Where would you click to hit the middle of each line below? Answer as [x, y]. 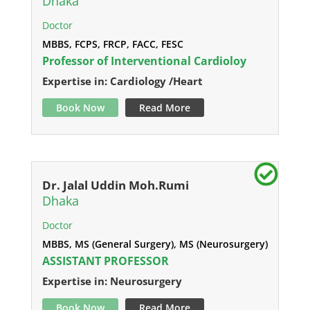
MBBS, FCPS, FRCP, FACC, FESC [112, 44]
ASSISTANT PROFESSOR [105, 261]
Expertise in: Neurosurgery [112, 281]
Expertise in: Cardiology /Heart [122, 81]
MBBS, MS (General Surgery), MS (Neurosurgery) [155, 244]
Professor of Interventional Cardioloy [144, 61]
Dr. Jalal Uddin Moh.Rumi [115, 185]
